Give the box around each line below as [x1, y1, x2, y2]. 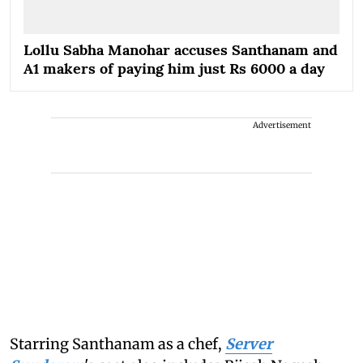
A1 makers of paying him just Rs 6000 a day [23, 59, 325, 79]
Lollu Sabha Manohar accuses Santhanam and [23, 41, 338, 60]
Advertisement [253, 120, 311, 131]
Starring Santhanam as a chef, [10, 335, 225, 354]
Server [225, 335, 272, 354]
